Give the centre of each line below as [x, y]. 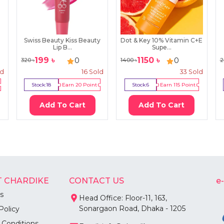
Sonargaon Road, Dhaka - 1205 [132, 209]
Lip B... [62, 47]
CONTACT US [96, 181]
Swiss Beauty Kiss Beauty [62, 40]
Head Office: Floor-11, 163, [123, 198]
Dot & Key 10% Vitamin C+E [162, 40]
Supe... [161, 47]
